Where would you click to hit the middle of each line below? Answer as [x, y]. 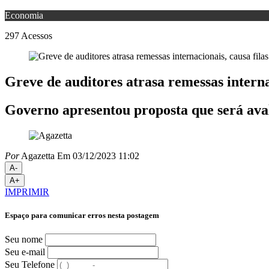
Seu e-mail [25, 252]
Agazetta [37, 156]
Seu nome [24, 240]
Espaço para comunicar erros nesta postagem [82, 215]
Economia [24, 15]
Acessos [37, 36]
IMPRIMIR [27, 192]
